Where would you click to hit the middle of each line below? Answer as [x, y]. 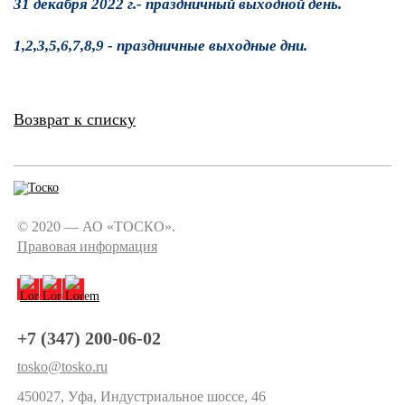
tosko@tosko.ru [62, 367]
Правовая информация [87, 247]
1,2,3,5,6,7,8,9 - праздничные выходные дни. [160, 46]
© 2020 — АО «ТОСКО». [96, 227]
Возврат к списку [75, 120]
